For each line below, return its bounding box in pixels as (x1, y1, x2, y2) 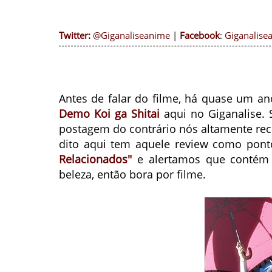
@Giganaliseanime (93, 29, 170, 41)
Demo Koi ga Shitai (59, 106, 160, 121)
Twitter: (59, 29, 90, 41)
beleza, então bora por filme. (59, 167, 206, 182)
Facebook (180, 29, 220, 41)
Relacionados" (59, 152, 132, 166)
